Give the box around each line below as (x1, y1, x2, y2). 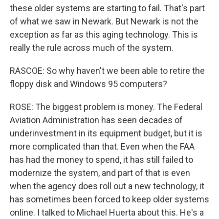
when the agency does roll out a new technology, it (10, 181, 204, 191)
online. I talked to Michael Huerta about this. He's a (10, 207, 204, 218)
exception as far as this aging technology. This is (10, 29, 198, 40)
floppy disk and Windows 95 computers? (10, 79, 167, 89)
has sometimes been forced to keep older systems (10, 194, 209, 204)
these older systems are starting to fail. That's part (10, 3, 205, 13)
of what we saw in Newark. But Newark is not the (10, 16, 198, 26)
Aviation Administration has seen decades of (10, 115, 183, 125)
